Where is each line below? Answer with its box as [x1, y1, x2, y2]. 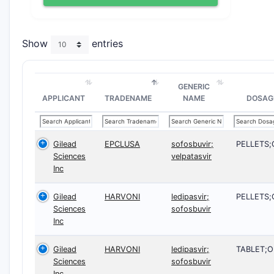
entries [89, 37, 123, 50]
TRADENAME [105, 94, 152, 103]
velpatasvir [171, 152, 212, 161]
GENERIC [178, 82, 210, 91]
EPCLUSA [105, 139, 140, 149]
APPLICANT [42, 94, 85, 103]
